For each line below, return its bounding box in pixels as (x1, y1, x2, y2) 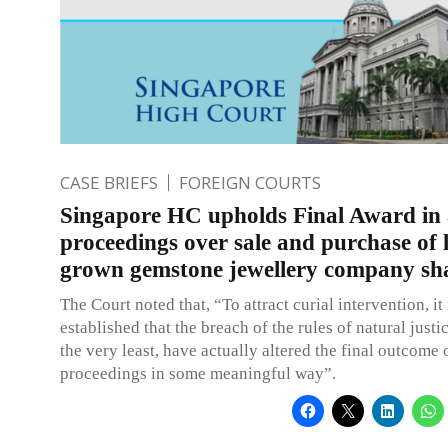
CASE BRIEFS (60, 170, 158, 194)
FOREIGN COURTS (179, 170, 321, 194)
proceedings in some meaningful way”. (60, 363, 336, 383)
